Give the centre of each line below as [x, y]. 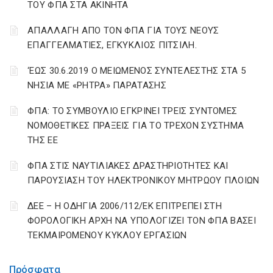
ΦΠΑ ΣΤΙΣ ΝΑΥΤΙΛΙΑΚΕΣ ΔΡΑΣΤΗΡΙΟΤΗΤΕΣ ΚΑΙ [128, 166]
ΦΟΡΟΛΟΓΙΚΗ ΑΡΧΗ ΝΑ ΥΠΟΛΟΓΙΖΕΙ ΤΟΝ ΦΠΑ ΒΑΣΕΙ [142, 221]
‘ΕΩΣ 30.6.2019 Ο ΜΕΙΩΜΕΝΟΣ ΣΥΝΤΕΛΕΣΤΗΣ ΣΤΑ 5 [137, 71]
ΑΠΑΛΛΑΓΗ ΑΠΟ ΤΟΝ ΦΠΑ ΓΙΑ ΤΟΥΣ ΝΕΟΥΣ [123, 30]
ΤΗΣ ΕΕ [43, 140]
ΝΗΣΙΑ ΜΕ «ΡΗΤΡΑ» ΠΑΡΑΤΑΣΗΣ [97, 85]
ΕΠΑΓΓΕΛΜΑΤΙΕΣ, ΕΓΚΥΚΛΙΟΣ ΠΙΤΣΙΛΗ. [112, 45]
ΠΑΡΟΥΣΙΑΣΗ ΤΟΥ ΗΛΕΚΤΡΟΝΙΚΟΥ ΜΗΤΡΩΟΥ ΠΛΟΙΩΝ [144, 180]
